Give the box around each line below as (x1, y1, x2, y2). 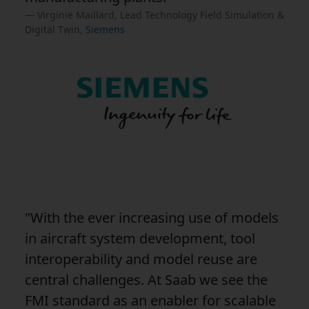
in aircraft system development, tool (25, 228, 255, 248)
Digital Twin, (25, 22, 86, 36)
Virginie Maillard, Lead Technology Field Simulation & (37, 8, 284, 21)
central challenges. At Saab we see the (25, 270, 268, 289)
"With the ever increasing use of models (25, 208, 279, 227)
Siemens (86, 22, 125, 36)
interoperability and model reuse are (25, 249, 257, 268)
